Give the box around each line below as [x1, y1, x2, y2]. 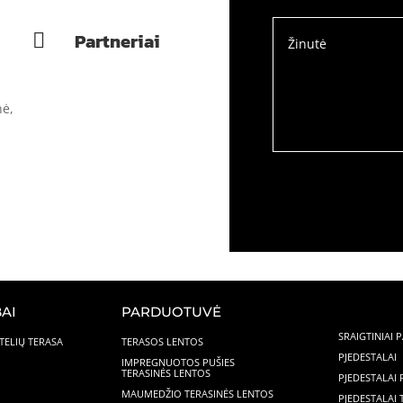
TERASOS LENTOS [121, 334, 204, 348]
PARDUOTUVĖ [121, 302, 222, 320]
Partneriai [75, 28, 161, 56]
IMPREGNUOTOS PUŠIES [121, 354, 236, 369]
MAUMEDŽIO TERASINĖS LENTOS [121, 386, 274, 400]
